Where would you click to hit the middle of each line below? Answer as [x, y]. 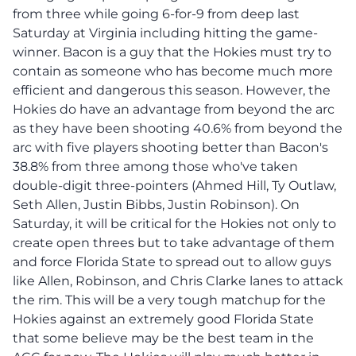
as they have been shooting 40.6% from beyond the [178, 128]
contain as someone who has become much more [173, 71]
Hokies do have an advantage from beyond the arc [174, 109]
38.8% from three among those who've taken [155, 166]
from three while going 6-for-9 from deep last [156, 14]
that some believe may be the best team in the [163, 338]
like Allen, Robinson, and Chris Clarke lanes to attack [178, 281]
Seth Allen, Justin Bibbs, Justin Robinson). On [156, 204]
